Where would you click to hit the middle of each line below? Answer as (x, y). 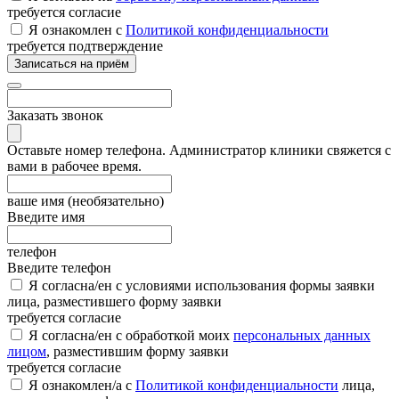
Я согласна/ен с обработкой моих (131, 335)
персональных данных (302, 335)
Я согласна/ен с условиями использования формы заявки (202, 285)
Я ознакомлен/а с (82, 385)
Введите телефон (59, 267)
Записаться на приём (72, 63)
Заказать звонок (55, 115)
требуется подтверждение (85, 45)
